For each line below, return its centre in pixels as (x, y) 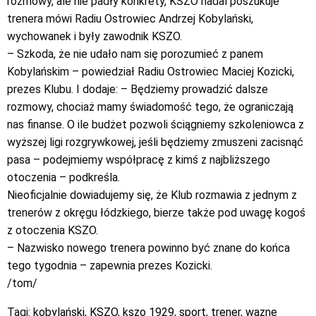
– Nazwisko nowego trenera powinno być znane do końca (148, 248)
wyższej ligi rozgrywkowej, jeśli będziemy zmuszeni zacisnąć (155, 142)
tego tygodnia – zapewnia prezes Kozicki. (110, 266)
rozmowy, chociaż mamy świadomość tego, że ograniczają (150, 107)
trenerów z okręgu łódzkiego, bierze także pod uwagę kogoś (156, 213)
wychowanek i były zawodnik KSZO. (95, 36)
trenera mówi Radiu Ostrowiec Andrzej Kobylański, (130, 19)
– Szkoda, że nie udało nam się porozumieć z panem (135, 54)
